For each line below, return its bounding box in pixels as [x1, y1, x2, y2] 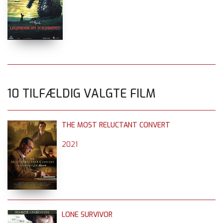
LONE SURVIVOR [62, 210, 112, 220]
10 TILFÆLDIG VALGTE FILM [7, 86, 156, 102]
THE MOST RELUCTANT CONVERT [62, 120, 170, 130]
